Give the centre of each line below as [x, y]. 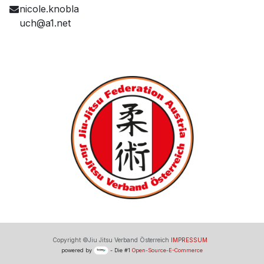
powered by [78, 250]
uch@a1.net [45, 23]
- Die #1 [120, 250]
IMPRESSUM [189, 240]
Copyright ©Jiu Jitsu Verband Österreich [111, 240]
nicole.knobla [49, 9]
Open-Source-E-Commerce [167, 250]
